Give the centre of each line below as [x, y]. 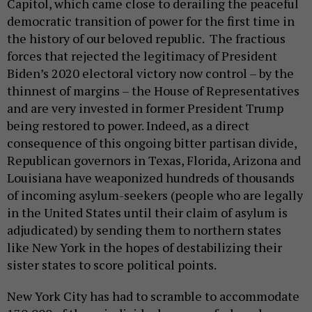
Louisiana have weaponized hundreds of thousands [151, 178]
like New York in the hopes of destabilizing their [145, 248]
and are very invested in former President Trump [145, 108]
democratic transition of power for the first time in [151, 21]
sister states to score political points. [112, 265]
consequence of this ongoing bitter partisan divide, [152, 143]
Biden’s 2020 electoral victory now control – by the [150, 73]
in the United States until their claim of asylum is [147, 213]
